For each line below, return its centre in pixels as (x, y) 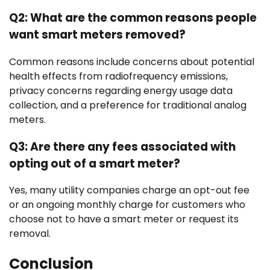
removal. (30, 234)
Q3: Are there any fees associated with (122, 146)
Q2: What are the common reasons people (133, 18)
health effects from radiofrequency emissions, (118, 76)
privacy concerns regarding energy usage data (121, 90)
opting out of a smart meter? (95, 163)
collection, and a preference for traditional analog (128, 105)
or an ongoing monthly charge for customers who (127, 205)
